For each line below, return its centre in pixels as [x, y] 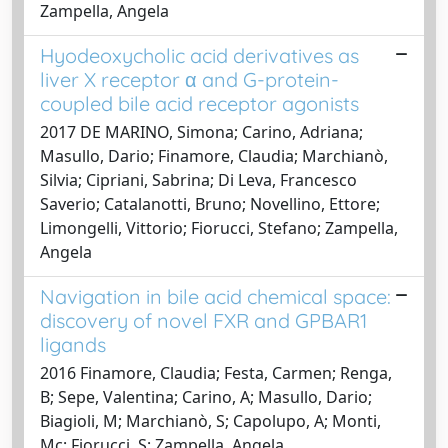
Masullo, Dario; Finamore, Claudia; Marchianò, [214, 155]
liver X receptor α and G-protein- [189, 79]
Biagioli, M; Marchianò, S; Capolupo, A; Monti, [210, 420]
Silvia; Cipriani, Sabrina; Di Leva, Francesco [198, 179]
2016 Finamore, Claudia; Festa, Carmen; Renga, [216, 372]
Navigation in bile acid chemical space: [215, 296]
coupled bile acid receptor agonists [199, 103]
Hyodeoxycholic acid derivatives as [199, 55]
